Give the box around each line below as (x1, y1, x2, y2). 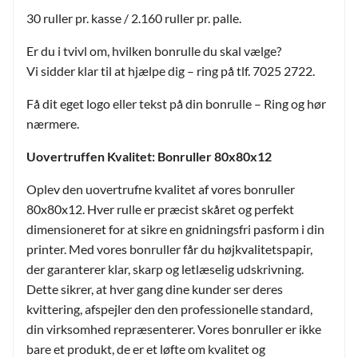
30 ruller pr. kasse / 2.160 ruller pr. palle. (26, 10, 241, 26)
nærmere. (26, 115, 79, 131)
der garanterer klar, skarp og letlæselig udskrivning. (26, 261, 304, 276)
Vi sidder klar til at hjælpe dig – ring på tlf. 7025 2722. (26, 62, 315, 78)
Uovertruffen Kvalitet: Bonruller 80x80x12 (26, 148, 272, 164)
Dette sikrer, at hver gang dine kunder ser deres (26, 280, 283, 296)
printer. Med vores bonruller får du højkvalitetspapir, (26, 241, 312, 257)
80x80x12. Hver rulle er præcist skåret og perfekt (26, 201, 294, 217)
